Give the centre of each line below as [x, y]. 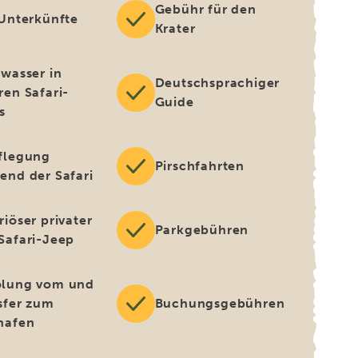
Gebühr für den [205, 9]
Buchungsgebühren [220, 303]
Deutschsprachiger [217, 83]
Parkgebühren [202, 230]
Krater [175, 28]
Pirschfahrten [200, 166]
